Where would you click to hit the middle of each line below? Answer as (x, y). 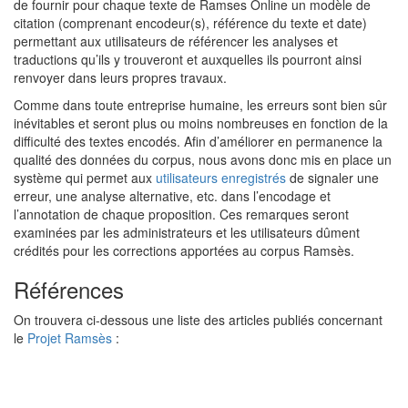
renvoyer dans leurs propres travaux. (120, 78)
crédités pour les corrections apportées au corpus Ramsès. (184, 251)
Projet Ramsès (70, 338)
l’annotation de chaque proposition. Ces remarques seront (181, 214)
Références (69, 290)
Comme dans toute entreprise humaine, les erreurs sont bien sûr (200, 105)
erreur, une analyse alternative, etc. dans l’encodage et (172, 196)
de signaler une (332, 178)
